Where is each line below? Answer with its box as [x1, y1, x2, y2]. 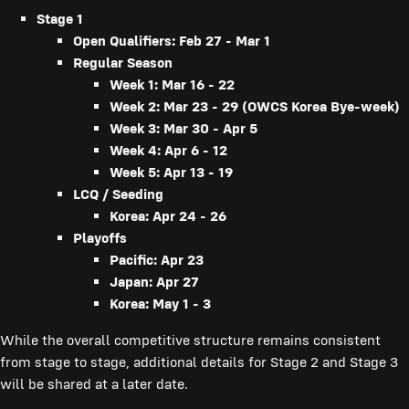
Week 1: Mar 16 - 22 [110, 76, 235, 94]
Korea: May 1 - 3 [110, 295, 211, 313]
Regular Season [73, 54, 173, 72]
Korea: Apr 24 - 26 [110, 207, 226, 225]
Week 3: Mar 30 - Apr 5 [110, 120, 257, 138]
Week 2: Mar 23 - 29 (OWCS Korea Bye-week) [110, 98, 400, 116]
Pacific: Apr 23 [110, 251, 204, 269]
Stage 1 [37, 10, 83, 28]
